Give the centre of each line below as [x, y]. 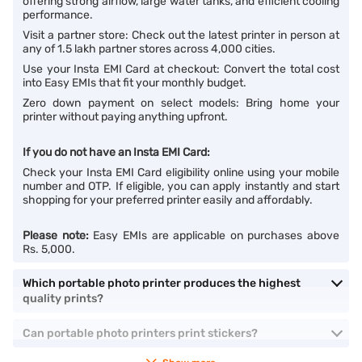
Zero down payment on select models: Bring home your [181, 103]
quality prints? [63, 299]
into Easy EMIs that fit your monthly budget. [135, 83]
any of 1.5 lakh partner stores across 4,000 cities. [149, 49]
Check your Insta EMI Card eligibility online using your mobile [181, 173]
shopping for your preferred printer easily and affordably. [168, 200]
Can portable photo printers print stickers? [140, 333]
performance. [58, 15]
